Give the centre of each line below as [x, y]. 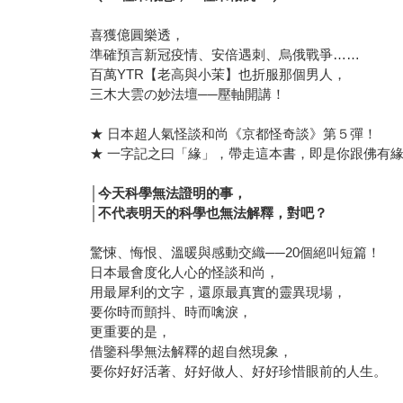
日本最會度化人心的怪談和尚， [185, 272]
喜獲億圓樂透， [138, 34]
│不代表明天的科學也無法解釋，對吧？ [209, 212]
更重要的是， [131, 331]
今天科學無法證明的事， [173, 193]
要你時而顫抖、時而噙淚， [171, 311]
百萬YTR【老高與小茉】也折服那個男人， [219, 74]
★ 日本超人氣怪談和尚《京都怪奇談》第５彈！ [234, 133]
